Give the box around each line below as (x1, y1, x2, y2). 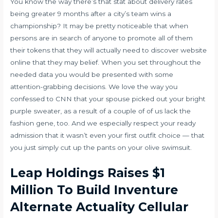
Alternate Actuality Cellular (10, 199, 189, 214)
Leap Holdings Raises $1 (10, 165, 165, 180)
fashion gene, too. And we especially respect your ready (10, 119, 196, 127)
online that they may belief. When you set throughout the (10, 58, 201, 67)
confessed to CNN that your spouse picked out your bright (10, 95, 206, 103)
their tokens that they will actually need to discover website (10, 46, 207, 54)
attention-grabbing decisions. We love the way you (10, 83, 178, 91)
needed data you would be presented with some (10, 71, 174, 79)
